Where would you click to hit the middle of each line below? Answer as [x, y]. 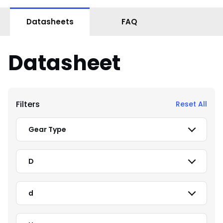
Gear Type [47, 129]
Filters [28, 104]
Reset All [191, 104]
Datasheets [50, 22]
